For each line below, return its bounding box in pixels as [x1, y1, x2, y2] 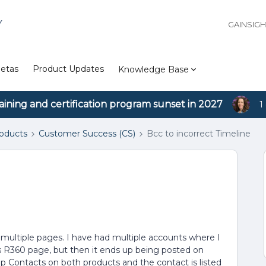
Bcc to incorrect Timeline [147, 128, 251, 139]
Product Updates [33, 64, 104, 74]
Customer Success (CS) [39, 128, 135, 139]
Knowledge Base [118, 64, 189, 75]
